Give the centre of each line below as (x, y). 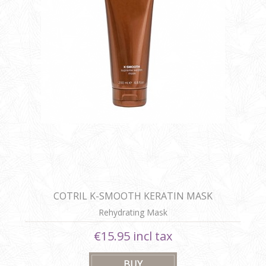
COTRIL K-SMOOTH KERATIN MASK (133, 196)
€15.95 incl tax (133, 236)
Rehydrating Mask (133, 213)
